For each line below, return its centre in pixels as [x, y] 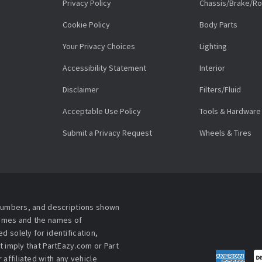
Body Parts [218, 25]
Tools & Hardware [230, 111]
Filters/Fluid [220, 90]
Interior [212, 68]
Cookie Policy [86, 25]
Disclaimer [81, 90]
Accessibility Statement [104, 68]
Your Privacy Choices [99, 46]
